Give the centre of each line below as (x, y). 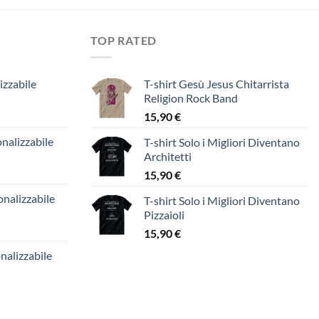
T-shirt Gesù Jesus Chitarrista (216, 84)
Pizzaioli (164, 215)
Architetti (168, 157)
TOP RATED (124, 40)
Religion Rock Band (191, 98)
